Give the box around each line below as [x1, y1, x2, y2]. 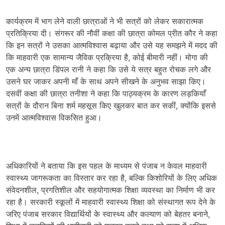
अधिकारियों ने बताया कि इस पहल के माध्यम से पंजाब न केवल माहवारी [6, 161, 207, 171]
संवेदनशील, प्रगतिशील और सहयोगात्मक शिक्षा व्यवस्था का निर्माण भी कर [6, 185, 215, 195]
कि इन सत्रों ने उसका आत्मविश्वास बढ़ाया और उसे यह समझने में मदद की [6, 40, 217, 50]
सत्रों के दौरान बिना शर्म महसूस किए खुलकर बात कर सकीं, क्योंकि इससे [6, 100, 216, 110]
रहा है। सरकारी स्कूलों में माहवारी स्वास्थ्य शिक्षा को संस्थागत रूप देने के [6, 197, 215, 207]
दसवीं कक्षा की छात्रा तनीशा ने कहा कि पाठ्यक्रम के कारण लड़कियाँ [6, 88, 206, 98]
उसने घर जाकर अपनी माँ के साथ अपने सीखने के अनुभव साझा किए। [6, 76, 206, 86]
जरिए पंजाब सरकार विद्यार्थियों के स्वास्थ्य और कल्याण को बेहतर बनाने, [6, 209, 210, 219]
